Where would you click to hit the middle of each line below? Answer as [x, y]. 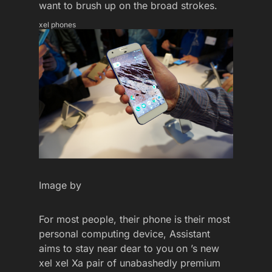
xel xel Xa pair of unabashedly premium [130, 263]
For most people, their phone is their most [134, 219]
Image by [60, 185]
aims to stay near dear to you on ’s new [129, 249]
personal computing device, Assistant [124, 234]
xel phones [57, 25]
